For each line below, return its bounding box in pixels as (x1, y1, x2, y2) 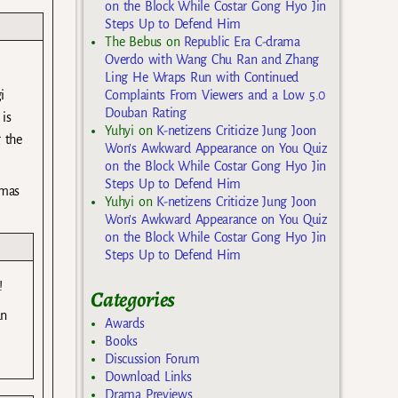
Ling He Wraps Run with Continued (105, 69, 299, 84)
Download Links (105, 370, 192, 385)
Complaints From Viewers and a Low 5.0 (105, 87, 325, 102)
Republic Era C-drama (184, 34, 300, 49)
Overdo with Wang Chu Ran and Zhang (105, 52, 319, 67)
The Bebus (105, 34, 162, 49)
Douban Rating (105, 105, 187, 120)
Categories (91, 284, 176, 314)
